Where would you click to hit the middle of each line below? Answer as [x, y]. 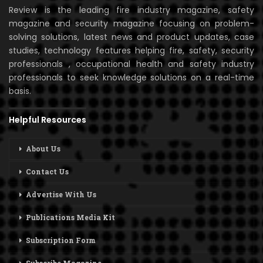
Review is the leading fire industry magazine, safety [131, 10]
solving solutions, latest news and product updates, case [131, 37]
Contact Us [47, 172]
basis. [20, 91]
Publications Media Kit [70, 218]
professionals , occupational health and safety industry [131, 64]
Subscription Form [61, 240]
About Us [43, 149]
